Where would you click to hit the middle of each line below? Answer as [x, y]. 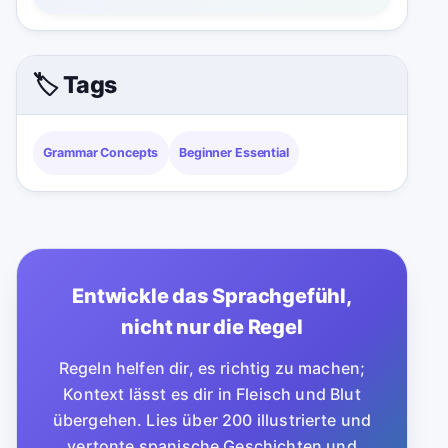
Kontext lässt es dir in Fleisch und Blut [212, 393]
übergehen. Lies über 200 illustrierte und [212, 419]
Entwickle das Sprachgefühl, [212, 295]
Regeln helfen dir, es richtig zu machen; [212, 367]
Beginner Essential [234, 153]
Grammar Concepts [101, 153]
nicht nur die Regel [212, 326]
